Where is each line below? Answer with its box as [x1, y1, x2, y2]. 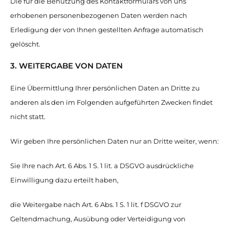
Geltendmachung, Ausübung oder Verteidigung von [10, 215, 186, 223]
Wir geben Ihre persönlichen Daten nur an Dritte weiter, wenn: [10, 137, 219, 145]
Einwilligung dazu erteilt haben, [10, 176, 119, 184]
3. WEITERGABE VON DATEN [10, 61, 123, 71]
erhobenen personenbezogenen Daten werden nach [10, 11, 187, 19]
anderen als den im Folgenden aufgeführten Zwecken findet [10, 98, 213, 106]
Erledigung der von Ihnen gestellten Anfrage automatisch [10, 26, 203, 34]
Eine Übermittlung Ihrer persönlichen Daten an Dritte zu [10, 84, 200, 92]
